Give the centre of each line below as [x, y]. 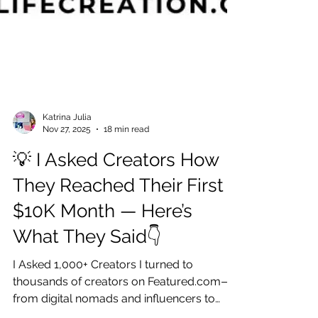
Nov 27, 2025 [67, 257]
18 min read [126, 257]
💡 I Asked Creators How [116, 287]
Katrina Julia [67, 245]
